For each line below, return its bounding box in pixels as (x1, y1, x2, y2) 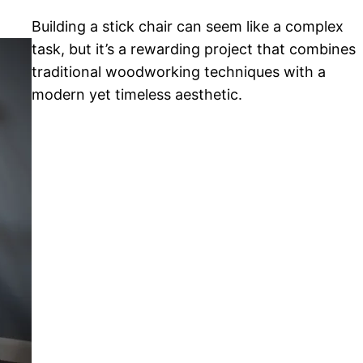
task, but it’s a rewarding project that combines (32, 40, 357, 58)
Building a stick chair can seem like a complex (32, 17, 344, 35)
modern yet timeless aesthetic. (32, 85, 243, 103)
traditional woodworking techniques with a (32, 62, 327, 80)
